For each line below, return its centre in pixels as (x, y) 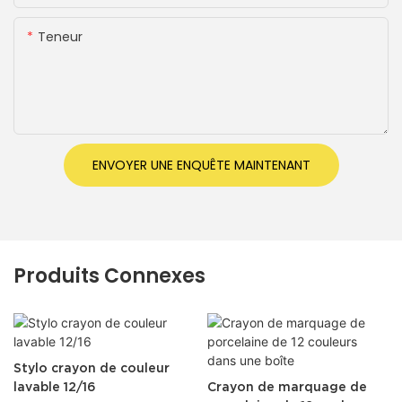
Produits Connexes (109, 276)
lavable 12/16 (55, 386)
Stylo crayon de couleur (92, 367)
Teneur (60, 36)
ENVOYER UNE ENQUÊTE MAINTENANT (201, 165)
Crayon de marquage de (287, 386)
